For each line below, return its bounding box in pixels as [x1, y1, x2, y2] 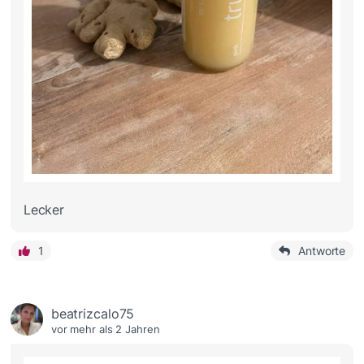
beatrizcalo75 [50, 305, 135, 323]
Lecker [23, 201, 65, 219]
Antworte [298, 244, 346, 258]
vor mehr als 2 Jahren [50, 323, 160, 336]
